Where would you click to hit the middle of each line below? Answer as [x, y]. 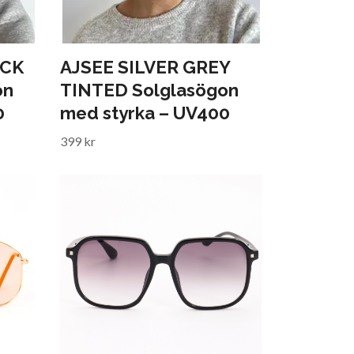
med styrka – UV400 [145, 113]
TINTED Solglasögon [149, 90]
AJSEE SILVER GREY [145, 67]
